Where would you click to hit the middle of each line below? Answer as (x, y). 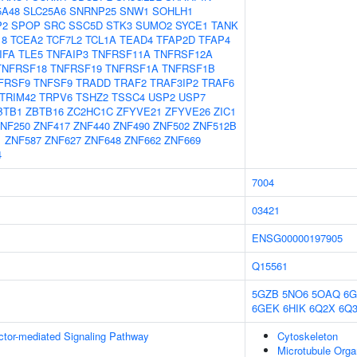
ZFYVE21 (139, 111)
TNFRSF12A (183, 54)
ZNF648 (103, 140)
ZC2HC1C (90, 111)
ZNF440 (92, 126)
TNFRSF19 (76, 68)
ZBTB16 (45, 111)
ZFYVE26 (188, 111)
